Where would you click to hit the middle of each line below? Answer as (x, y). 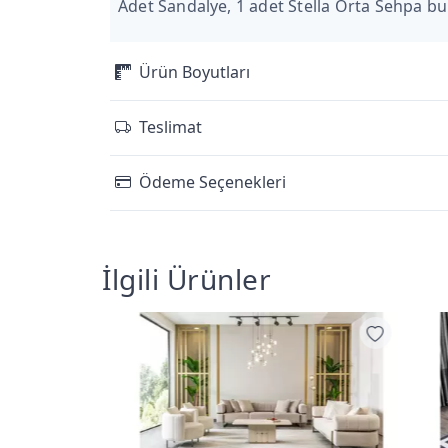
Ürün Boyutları (194, 72)
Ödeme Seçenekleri (212, 182)
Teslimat (170, 127)
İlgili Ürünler (186, 278)
